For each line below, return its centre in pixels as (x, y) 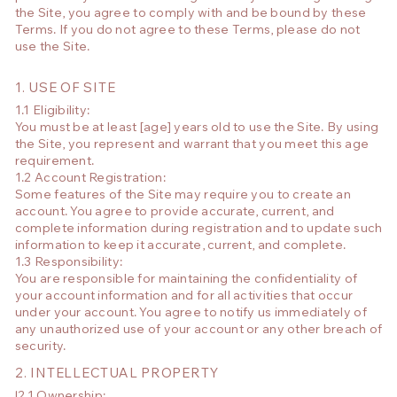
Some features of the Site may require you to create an (183, 196)
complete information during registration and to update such (198, 230)
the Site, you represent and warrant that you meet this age (192, 146)
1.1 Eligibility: (54, 112)
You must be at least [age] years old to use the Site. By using (197, 129)
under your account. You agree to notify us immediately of (191, 314)
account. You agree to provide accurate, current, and (175, 213)
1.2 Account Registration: (92, 179)
